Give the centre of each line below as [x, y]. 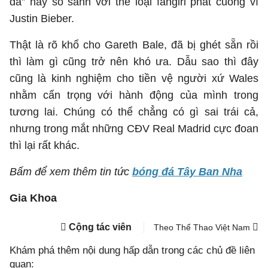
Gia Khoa [33, 198]
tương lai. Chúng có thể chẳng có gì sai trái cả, [134, 112]
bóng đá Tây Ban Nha [187, 172]
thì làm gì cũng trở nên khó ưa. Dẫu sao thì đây [134, 62]
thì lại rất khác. [45, 145]
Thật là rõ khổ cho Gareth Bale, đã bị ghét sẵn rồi [134, 45]
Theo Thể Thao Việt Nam [203, 227]
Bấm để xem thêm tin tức [71, 172]
